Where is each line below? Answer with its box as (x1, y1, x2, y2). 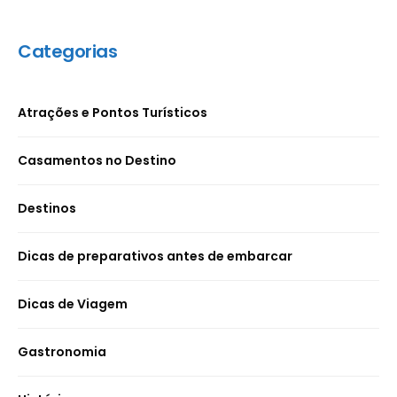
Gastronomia (18, 343, 106, 362)
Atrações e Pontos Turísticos (18, 104, 207, 122)
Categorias (18, 39, 117, 65)
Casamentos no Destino (18, 152, 176, 170)
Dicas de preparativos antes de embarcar (18, 247, 292, 266)
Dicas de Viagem (18, 295, 128, 314)
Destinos (18, 199, 76, 218)
